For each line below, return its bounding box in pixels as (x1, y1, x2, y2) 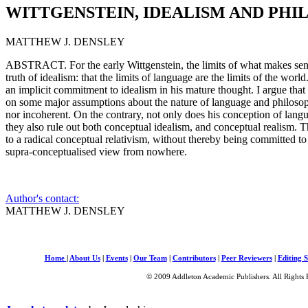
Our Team (133, 254, 167, 262)
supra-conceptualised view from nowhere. (5, 145, 187, 157)
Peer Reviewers (221, 254, 272, 262)
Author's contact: (5, 192, 79, 204)
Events (105, 254, 128, 262)
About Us (69, 254, 100, 262)
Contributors (172, 254, 216, 262)
